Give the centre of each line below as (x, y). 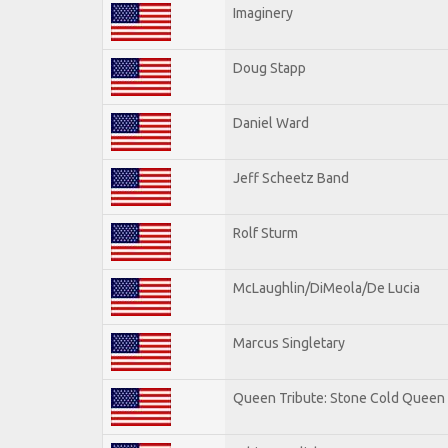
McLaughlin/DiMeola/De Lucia (326, 287)
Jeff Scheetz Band (291, 177)
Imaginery (263, 12)
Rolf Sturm (265, 232)
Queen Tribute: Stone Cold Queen (339, 397)
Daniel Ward (271, 122)
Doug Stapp (269, 67)
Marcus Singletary (289, 342)
